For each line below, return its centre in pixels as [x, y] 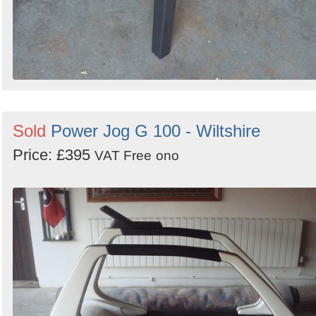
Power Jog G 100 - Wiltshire [156, 130]
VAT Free [123, 155]
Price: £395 [54, 154]
